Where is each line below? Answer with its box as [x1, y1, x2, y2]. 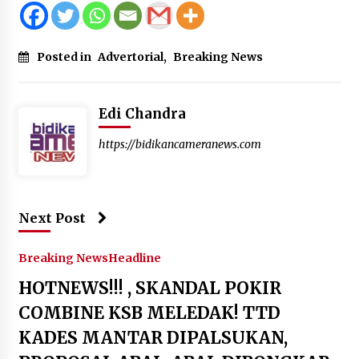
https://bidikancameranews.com [98, 136, 261, 151]
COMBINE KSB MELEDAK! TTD [18, 301, 280, 324]
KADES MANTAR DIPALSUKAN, [18, 326, 288, 349]
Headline [107, 250, 161, 265]
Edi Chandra [98, 104, 186, 123]
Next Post [18, 209, 86, 226]
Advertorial [97, 49, 163, 64]
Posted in [36, 49, 94, 64]
